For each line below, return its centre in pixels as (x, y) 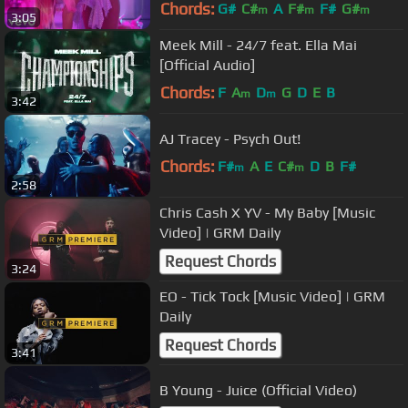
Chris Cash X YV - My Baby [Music (267, 212)
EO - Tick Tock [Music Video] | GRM (272, 296)
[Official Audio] (207, 65)
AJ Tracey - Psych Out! (230, 138)
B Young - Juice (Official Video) (258, 390)
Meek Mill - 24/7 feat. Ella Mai (258, 45)
